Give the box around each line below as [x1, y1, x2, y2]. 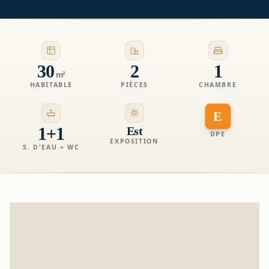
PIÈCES [121, 80, 148, 89]
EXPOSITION [110, 137, 159, 146]
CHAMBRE [199, 80, 237, 89]
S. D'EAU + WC [23, 143, 80, 152]
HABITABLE [29, 80, 73, 89]
